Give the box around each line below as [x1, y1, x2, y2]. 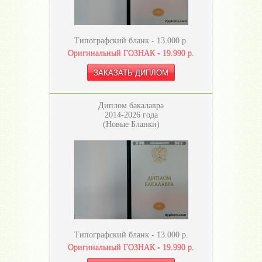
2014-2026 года [104, 111, 158, 120]
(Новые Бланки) [102, 120, 160, 129]
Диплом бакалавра [98, 101, 164, 111]
